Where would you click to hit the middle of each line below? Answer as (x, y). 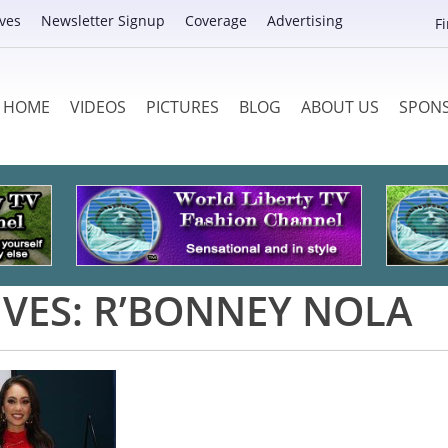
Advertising (305, 20)
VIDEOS (97, 106)
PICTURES (182, 106)
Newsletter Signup (103, 20)
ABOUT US (339, 106)
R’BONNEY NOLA (252, 310)
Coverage (216, 20)
